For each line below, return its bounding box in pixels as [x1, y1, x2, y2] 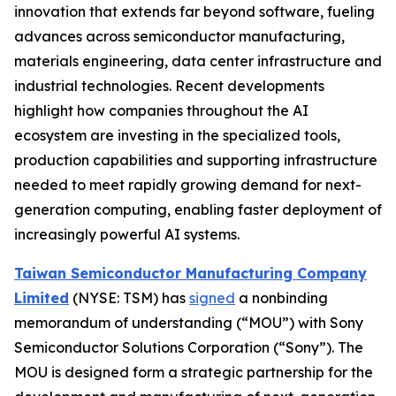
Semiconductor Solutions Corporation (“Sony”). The [14, 338, 363, 356]
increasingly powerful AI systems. [14, 225, 240, 243]
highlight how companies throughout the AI [14, 101, 308, 119]
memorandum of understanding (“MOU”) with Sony [14, 313, 363, 331]
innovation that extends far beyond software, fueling [14, 2, 375, 20]
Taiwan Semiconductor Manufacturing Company [14, 263, 367, 282]
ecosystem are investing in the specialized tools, [14, 126, 340, 144]
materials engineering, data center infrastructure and [14, 51, 382, 70]
